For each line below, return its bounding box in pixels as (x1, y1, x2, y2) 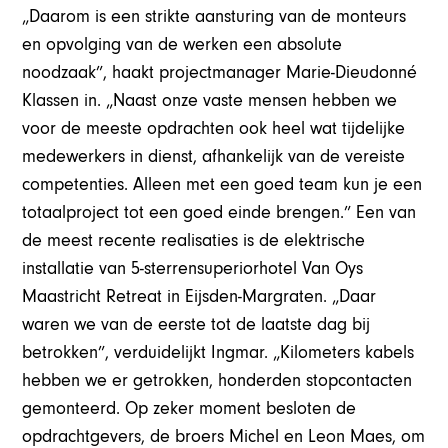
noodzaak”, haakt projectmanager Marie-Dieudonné (22, 62, 418, 84)
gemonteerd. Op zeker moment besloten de (22, 398, 357, 420)
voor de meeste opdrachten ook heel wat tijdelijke (22, 118, 406, 140)
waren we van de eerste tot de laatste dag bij (22, 314, 371, 336)
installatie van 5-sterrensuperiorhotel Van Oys (22, 258, 364, 280)
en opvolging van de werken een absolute (22, 34, 343, 56)
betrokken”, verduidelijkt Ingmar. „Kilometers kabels (22, 342, 415, 364)
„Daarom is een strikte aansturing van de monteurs (22, 6, 407, 28)
